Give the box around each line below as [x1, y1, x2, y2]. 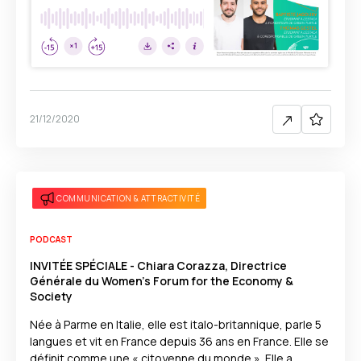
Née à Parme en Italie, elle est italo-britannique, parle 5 [30, 317, 322, 332]
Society [30, 288, 73, 304]
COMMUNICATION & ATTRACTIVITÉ [56, 192, 200, 204]
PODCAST [30, 234, 73, 245]
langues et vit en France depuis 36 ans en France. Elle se [30, 334, 329, 349]
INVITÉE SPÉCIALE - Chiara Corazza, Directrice [30, 258, 287, 273]
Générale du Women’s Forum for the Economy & [30, 273, 293, 288]
